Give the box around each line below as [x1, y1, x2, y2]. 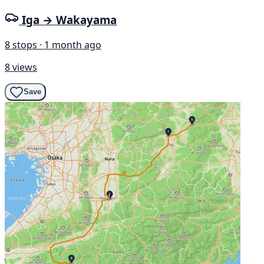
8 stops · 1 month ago [5, 38, 101, 51]
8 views [5, 60, 37, 74]
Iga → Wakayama [22, 12, 117, 28]
